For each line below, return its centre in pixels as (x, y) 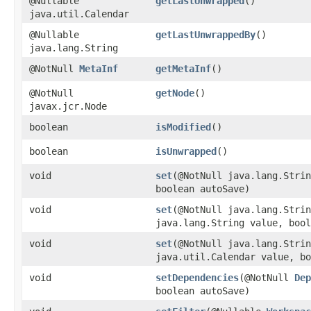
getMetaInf (183, 69)
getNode (175, 93)
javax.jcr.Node (68, 106)
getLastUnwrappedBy (205, 35)
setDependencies (197, 278)
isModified (183, 127)
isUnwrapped (186, 151)
